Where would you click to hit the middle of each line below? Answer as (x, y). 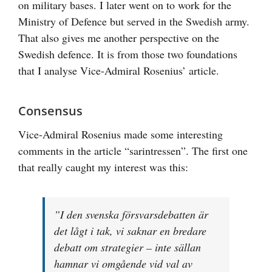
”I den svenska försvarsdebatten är (131, 214)
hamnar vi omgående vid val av (123, 263)
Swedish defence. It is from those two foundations (128, 54)
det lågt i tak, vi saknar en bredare (130, 230)
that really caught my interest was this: (103, 167)
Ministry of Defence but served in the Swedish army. (134, 21)
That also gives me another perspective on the (119, 37)
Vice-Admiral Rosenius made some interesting (121, 134)
